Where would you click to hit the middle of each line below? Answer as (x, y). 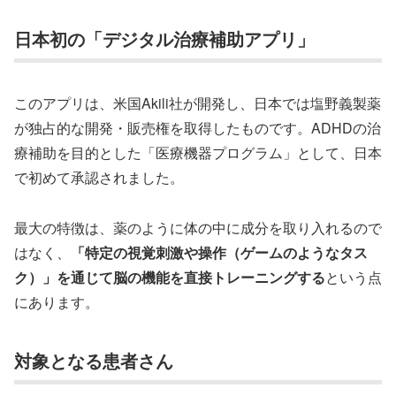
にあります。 (57, 301)
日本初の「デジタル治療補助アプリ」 (164, 38)
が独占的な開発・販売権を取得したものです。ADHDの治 (198, 128)
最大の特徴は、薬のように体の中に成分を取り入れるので (198, 227)
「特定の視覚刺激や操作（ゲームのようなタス (219, 252)
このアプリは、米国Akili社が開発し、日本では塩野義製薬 (198, 103)
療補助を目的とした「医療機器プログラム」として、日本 (198, 153)
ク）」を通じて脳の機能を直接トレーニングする (170, 277)
